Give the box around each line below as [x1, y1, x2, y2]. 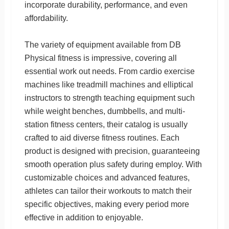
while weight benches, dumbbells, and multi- [24, 106, 185, 116]
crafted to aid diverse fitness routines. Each [24, 133, 179, 142]
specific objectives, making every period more [24, 199, 189, 209]
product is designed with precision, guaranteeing [24, 146, 200, 155]
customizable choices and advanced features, [24, 173, 190, 182]
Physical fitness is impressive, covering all [24, 53, 177, 62]
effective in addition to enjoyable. [24, 213, 143, 222]
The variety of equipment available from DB [24, 40, 181, 49]
